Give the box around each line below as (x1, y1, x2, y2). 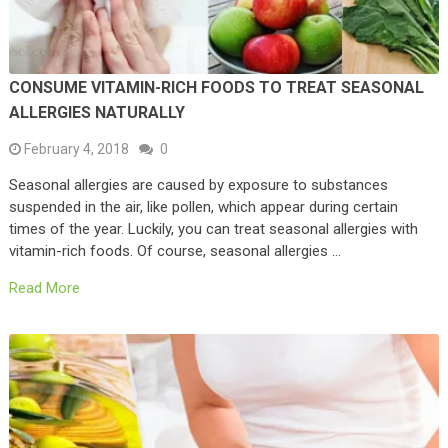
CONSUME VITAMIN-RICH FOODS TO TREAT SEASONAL (8, 78, 424, 98)
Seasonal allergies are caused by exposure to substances (8, 176, 388, 195)
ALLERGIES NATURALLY (8, 103, 185, 123)
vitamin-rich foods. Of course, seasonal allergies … (8, 242, 341, 261)
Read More (8, 279, 80, 298)
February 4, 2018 (23, 141, 129, 158)
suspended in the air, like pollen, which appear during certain (8, 198, 398, 217)
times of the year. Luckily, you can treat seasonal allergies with (8, 220, 418, 239)
